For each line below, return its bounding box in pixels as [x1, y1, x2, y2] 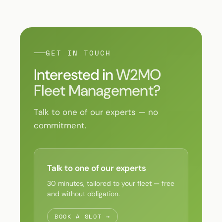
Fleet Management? [34, 80, 161, 100]
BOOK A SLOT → [55, 212, 111, 221]
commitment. [34, 119, 86, 131]
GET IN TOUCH [46, 47, 111, 58]
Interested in [34, 64, 116, 84]
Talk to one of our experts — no [34, 106, 158, 117]
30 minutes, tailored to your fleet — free [47, 178, 174, 188]
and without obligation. [47, 189, 120, 198]
